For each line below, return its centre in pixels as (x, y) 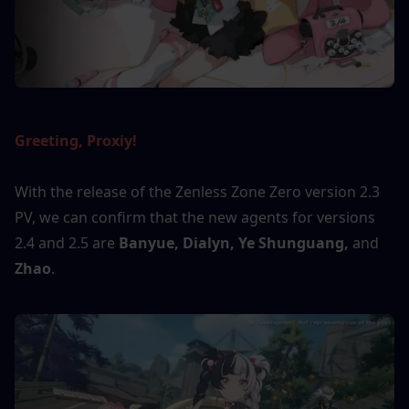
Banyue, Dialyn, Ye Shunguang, (236, 243)
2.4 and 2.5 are (67, 243)
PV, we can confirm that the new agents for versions (195, 218)
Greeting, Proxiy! (78, 141)
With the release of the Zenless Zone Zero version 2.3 (197, 192)
